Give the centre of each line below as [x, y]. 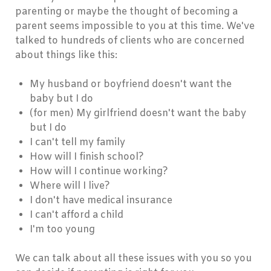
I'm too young [62, 230]
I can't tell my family [77, 143]
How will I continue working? [99, 172]
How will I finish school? [87, 157]
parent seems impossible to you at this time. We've [135, 27]
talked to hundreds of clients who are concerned [130, 41]
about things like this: [66, 56]
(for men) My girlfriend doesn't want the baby [138, 114]
